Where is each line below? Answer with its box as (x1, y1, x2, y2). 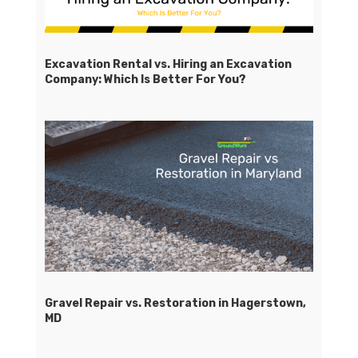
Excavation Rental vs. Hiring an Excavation (44, 57, 292, 71)
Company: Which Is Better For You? (44, 72, 246, 86)
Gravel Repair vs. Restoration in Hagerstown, (44, 296, 306, 311)
